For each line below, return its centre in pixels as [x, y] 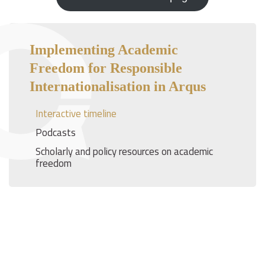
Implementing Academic [104, 50]
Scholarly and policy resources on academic [124, 151]
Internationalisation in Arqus [118, 86]
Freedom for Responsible [106, 68]
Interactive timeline [76, 114]
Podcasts [56, 132]
